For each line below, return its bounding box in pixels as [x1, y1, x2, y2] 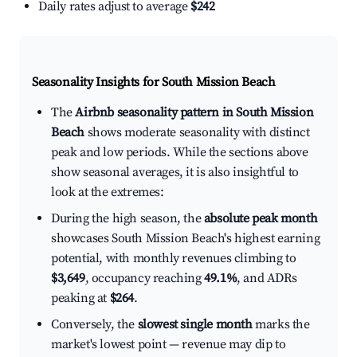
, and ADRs [237, 270, 297, 287]
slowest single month [137, 316, 253, 333]
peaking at [51, 290, 110, 307]
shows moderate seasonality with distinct [84, 124, 310, 141]
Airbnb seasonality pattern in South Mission [75, 104, 314, 121]
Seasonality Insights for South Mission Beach [32, 74, 276, 91]
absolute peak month [203, 210, 318, 227]
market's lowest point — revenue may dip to [51, 336, 286, 353]
